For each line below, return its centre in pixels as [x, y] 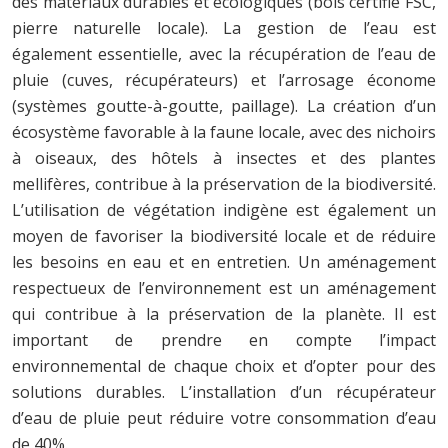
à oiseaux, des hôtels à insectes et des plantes [224, 157]
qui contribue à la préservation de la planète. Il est [224, 313]
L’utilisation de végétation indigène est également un [224, 209]
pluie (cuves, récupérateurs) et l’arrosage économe [224, 79]
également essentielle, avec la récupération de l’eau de [224, 53]
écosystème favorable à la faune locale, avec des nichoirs [224, 131]
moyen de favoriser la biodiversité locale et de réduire [224, 235]
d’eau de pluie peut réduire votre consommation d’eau [224, 417]
